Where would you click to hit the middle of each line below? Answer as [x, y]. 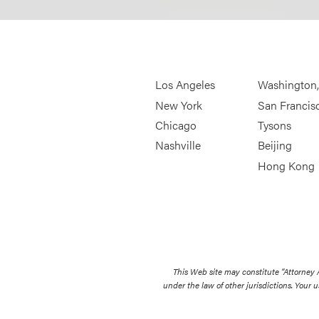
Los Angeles [185, 85]
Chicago [176, 125]
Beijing [274, 145]
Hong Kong [286, 166]
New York [179, 105]
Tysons [274, 125]
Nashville [178, 145]
